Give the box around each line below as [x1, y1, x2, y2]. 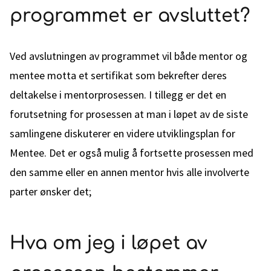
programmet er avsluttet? [10, 6, 250, 26]
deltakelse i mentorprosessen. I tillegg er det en [10, 88, 226, 102]
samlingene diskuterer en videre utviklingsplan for [10, 126, 235, 140]
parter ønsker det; [10, 184, 91, 198]
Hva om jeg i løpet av [10, 233, 207, 253]
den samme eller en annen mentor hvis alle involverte [10, 165, 249, 179]
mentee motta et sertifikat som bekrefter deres [10, 68, 227, 82]
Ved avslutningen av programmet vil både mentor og [10, 49, 247, 63]
